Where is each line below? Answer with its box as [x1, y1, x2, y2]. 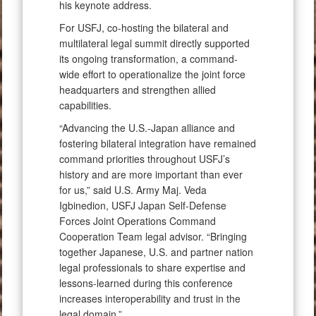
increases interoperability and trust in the [59, 291, 241, 306]
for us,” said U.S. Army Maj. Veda [59, 183, 207, 197]
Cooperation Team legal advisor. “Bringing [59, 229, 247, 244]
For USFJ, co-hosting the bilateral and [59, 20, 229, 35]
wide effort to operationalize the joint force [59, 67, 245, 82]
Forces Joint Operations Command [59, 214, 216, 229]
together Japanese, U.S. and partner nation [59, 245, 253, 260]
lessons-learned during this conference [59, 276, 233, 291]
